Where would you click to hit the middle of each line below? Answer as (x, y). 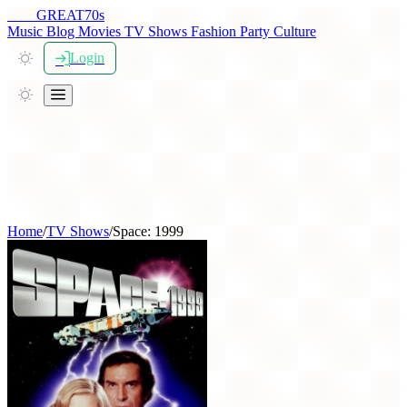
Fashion (215, 31)
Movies (101, 31)
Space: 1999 (148, 231)
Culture (295, 31)
